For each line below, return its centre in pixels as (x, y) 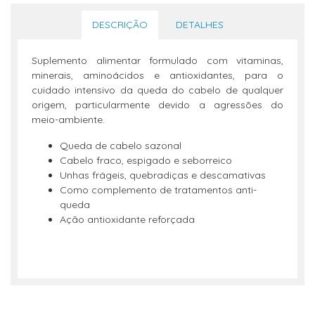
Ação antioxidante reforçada (127, 219)
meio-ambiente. (68, 120)
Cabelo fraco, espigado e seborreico (146, 160)
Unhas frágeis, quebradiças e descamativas (163, 175)
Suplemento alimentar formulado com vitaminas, (157, 60)
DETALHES (199, 25)
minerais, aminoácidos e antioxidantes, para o (157, 75)
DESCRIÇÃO (120, 25)
